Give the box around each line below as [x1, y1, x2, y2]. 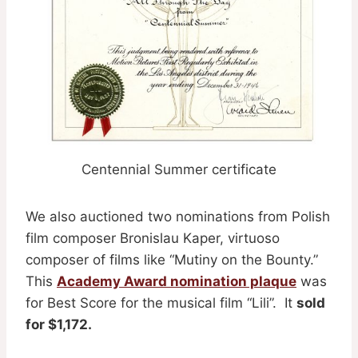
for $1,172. [26, 316, 92, 332]
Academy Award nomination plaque [57, 272, 296, 289]
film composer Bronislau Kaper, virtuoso [26, 229, 280, 246]
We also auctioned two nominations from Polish [26, 208, 330, 225]
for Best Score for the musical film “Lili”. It [26, 294, 296, 311]
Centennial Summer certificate [82, 161, 276, 177]
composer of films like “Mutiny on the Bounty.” [26, 251, 318, 268]
